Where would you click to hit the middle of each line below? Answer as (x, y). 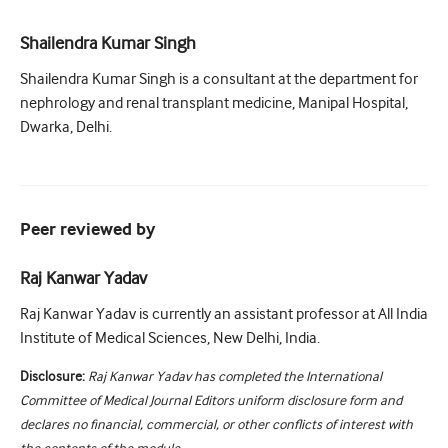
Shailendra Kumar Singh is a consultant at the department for (219, 79)
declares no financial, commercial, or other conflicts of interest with (216, 424)
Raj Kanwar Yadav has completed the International (235, 376)
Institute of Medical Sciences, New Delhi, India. (170, 338)
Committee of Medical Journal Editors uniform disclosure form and (211, 400)
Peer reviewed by (87, 230)
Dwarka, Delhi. (66, 127)
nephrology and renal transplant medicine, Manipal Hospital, (214, 103)
